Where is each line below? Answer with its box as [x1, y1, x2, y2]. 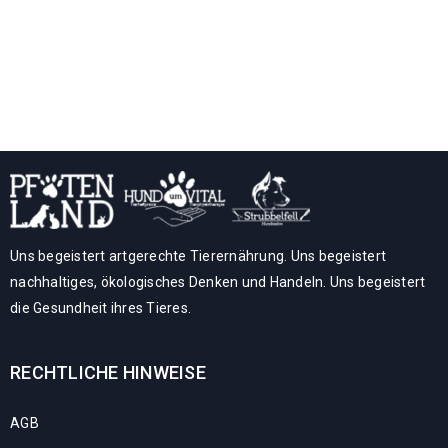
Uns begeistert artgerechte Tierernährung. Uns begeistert [10, 248, 386, 264]
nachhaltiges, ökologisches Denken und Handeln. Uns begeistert [10, 274, 426, 290]
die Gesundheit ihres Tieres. [10, 300, 191, 316]
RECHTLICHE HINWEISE [10, 362, 206, 383]
